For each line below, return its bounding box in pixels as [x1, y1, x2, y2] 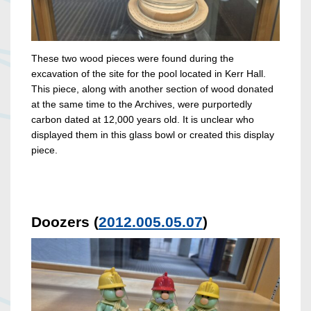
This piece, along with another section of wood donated [31, 83, 274, 95]
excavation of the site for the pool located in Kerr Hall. [31, 68, 266, 80]
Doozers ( [31, 214, 99, 230]
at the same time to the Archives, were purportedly [31, 99, 252, 110]
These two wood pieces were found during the [31, 53, 234, 65]
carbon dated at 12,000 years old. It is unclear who [31, 114, 254, 126]
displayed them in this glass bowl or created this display [31, 129, 274, 141]
